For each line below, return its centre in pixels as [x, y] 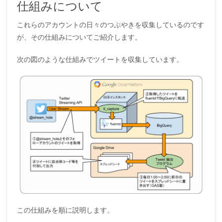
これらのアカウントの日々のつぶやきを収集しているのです [111, 25]
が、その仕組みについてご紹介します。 [80, 37]
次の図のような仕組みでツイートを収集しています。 [100, 59]
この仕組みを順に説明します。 [66, 210]
